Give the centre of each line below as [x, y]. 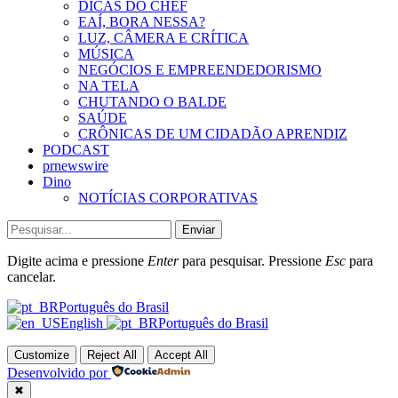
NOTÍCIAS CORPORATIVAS [168, 198]
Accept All [181, 355]
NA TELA [109, 86]
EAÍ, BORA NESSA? [142, 22]
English [84, 323]
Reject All [112, 355]
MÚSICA [106, 54]
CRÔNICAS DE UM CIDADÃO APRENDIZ [213, 134]
